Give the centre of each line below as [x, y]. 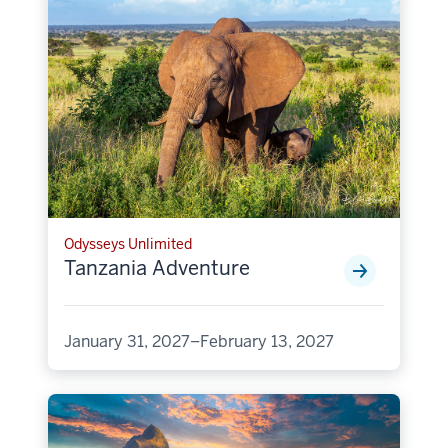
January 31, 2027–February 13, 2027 [199, 342]
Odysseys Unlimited [128, 244]
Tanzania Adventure [157, 268]
